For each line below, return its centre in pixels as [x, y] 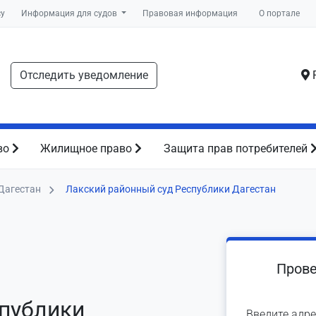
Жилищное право [88, 148]
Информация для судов [70, 13]
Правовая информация [190, 13]
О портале [279, 13]
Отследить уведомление [84, 75]
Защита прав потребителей [237, 148]
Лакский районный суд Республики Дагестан [171, 189]
